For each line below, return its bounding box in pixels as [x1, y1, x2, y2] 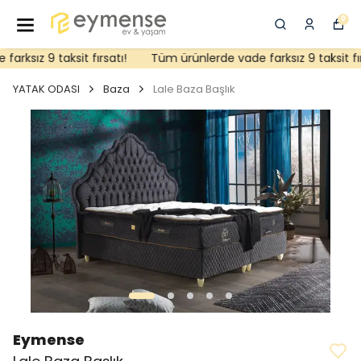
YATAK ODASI [13, 81, 80, 98]
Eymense [13, 330, 85, 351]
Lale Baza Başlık [153, 81, 235, 98]
